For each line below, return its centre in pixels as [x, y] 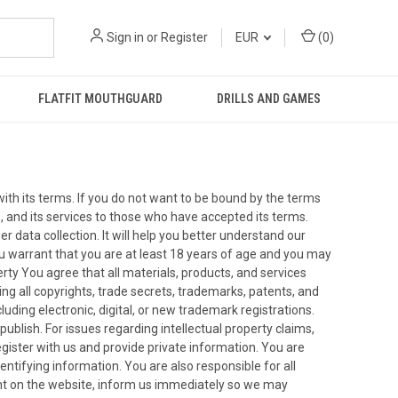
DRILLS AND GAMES [268, 99]
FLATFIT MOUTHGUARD [101, 99]
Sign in [125, 37]
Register [184, 37]
